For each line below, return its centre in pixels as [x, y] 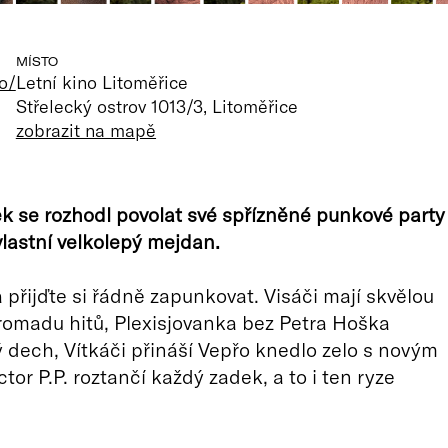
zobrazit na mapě [86, 130]
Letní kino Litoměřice [102, 82]
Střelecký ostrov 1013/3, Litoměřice [157, 106]
